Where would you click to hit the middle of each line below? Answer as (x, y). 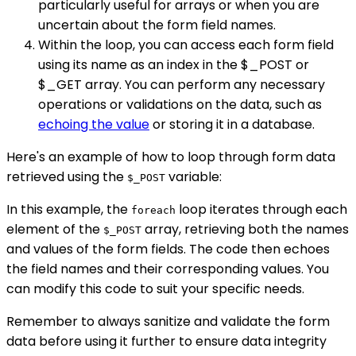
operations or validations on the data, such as (180, 105)
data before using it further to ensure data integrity (166, 342)
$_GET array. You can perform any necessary (182, 85)
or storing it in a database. (232, 125)
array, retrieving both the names (245, 230)
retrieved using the (67, 177)
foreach (153, 211)
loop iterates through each (261, 210)
